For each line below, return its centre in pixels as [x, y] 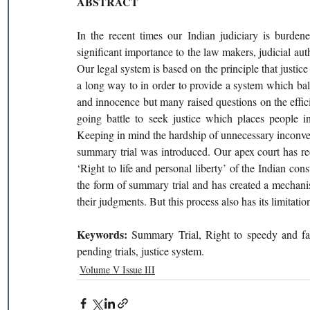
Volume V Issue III [117, 270]
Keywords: [104, 234]
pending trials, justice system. [142, 251]
